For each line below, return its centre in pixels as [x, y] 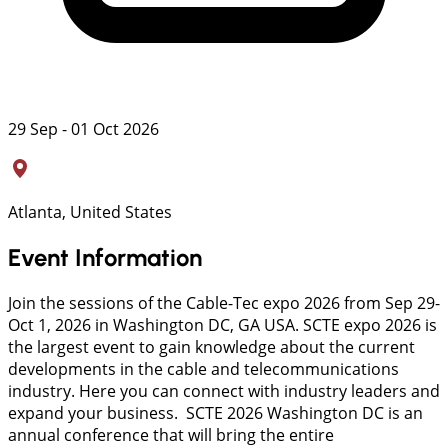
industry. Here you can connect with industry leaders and [224, 390]
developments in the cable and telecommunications [203, 368]
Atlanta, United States [90, 212]
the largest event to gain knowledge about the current [211, 346]
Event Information [105, 257]
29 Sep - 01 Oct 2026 [83, 129]
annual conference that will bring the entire [171, 434]
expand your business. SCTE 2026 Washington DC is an [215, 412]
